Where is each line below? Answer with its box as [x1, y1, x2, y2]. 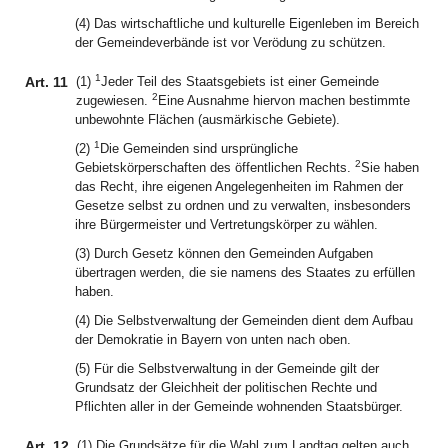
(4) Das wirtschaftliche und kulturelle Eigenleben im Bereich [75, 16, 419, 31]
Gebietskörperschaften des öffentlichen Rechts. [75, 160, 355, 175]
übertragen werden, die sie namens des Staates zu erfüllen [75, 265, 415, 280]
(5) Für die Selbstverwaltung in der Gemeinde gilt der [75, 361, 379, 376]
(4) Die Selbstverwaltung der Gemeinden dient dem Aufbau [75, 313, 413, 328]
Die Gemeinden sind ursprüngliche [100, 141, 298, 156]
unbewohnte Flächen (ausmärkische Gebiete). [75, 112, 340, 127]
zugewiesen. [76, 93, 152, 108]
